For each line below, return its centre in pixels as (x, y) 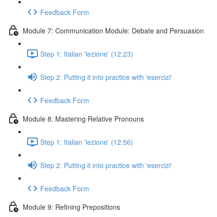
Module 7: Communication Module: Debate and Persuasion (113, 30)
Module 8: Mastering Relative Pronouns (83, 118)
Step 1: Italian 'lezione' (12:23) (87, 54)
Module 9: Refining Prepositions (71, 207)
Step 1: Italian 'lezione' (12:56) (87, 142)
